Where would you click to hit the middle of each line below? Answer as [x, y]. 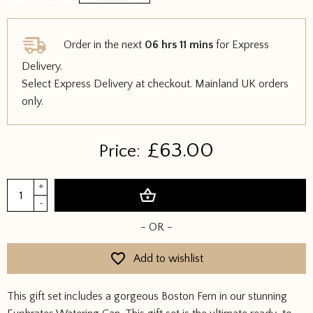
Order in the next [103, 44]
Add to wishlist [168, 259]
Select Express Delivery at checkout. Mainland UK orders [155, 84]
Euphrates [30, 187]
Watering [28, 203]
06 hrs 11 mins [179, 44]
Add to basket [189, 195]
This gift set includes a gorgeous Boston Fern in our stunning [147, 296]
